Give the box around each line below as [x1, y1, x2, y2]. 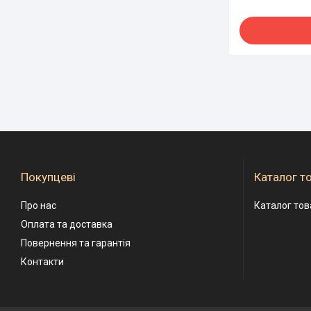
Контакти [21, 256, 64, 268]
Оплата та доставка [21, 219, 112, 230]
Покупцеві [21, 170, 76, 185]
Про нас [21, 200, 56, 212]
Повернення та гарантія [21, 237, 131, 249]
